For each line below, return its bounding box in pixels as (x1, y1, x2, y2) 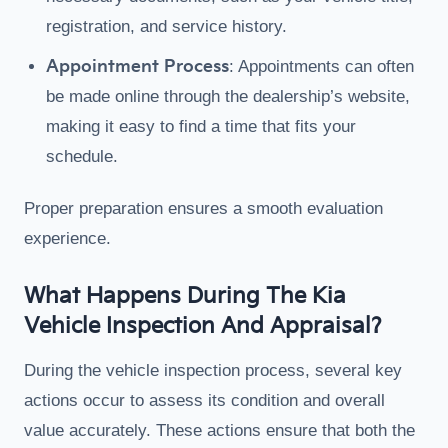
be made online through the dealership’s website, (46, 87, 410, 106)
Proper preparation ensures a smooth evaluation (24, 199, 383, 218)
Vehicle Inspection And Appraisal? (24, 313, 382, 340)
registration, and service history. (46, 17, 287, 36)
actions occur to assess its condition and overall (24, 391, 385, 410)
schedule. (46, 147, 118, 166)
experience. (24, 229, 111, 248)
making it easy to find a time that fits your (46, 117, 356, 136)
